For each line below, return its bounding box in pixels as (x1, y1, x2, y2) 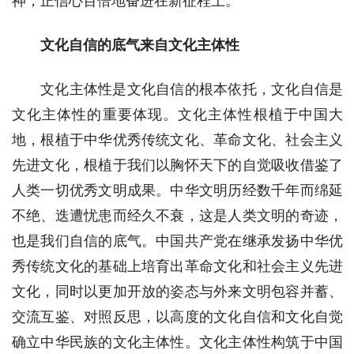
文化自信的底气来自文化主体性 (40, 37, 239, 54)
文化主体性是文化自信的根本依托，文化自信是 (40, 81, 343, 98)
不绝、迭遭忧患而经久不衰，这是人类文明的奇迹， (12, 208, 343, 224)
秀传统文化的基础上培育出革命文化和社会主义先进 (12, 258, 343, 275)
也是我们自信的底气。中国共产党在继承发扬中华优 (12, 233, 343, 250)
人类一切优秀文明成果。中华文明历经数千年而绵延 (12, 183, 343, 199)
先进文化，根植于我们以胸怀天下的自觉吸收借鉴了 (12, 157, 343, 174)
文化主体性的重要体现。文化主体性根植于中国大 (12, 107, 343, 123)
